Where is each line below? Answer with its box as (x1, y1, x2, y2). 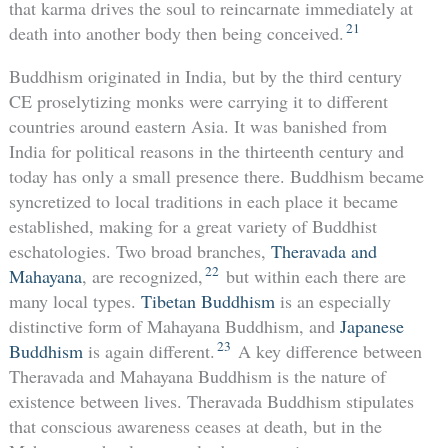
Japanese (339, 313, 404, 338)
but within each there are (220, 263, 406, 288)
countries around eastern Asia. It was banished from (8, 113, 387, 138)
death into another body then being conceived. (8, 20, 344, 45)
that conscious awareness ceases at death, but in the (8, 413, 382, 438)
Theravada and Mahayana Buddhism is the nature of (8, 363, 386, 388)
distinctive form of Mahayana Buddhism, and (8, 313, 340, 338)
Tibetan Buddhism (140, 288, 275, 313)
